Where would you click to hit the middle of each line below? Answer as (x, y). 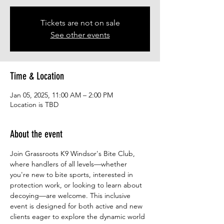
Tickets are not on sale (80, 23)
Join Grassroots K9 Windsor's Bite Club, (73, 154)
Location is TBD (34, 105)
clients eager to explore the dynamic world (78, 217)
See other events (80, 35)
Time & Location (37, 76)
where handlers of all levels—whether (69, 164)
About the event (36, 134)
